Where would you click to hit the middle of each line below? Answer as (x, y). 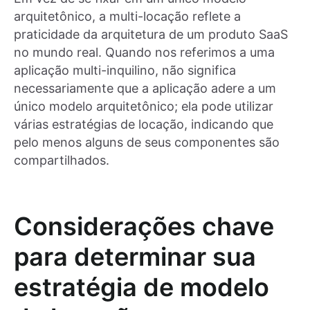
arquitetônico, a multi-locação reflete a (127, 16)
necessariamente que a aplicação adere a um (145, 88)
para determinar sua (135, 256)
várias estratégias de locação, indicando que (144, 124)
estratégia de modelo (142, 287)
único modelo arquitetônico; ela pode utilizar (144, 106)
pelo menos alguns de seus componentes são (147, 142)
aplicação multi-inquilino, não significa (125, 70)
